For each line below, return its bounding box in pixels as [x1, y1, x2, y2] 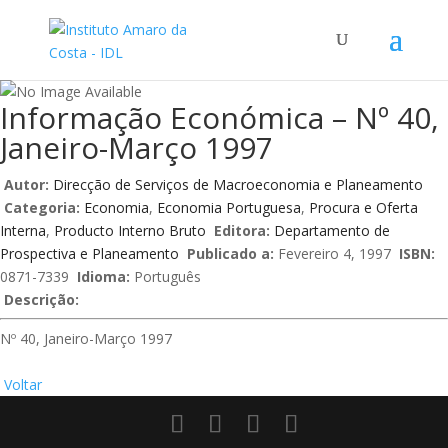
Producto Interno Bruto [54, 221, 206, 240]
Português [130, 267, 201, 286]
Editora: [210, 221, 270, 240]
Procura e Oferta [309, 198, 418, 217]
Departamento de [274, 221, 390, 240]
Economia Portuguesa [157, 198, 301, 217]
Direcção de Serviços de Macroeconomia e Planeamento [53, 175, 423, 194]
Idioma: [73, 267, 130, 286]
